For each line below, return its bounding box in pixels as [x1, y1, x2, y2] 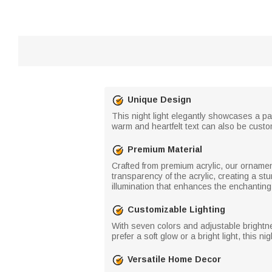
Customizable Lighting [127, 205, 225, 214]
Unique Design [127, 95, 191, 104]
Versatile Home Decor [127, 254, 221, 264]
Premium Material [127, 144, 202, 154]
